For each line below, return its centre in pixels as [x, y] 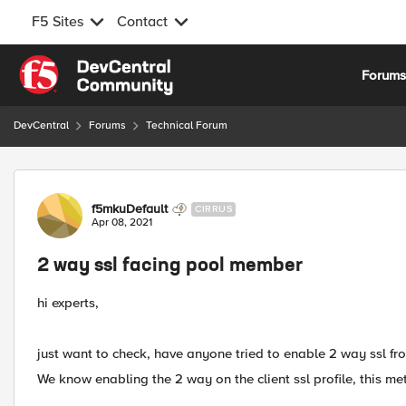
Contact [142, 22]
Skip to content [78, 65]
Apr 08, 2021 [122, 222]
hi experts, [68, 303]
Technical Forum [187, 126]
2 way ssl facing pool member [170, 266]
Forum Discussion [110, 180]
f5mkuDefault [130, 209]
